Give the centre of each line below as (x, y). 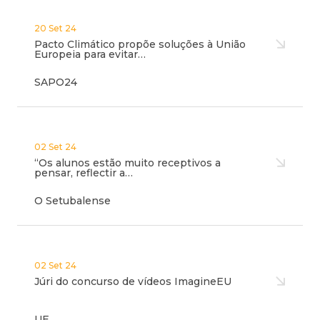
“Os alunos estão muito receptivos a (127, 163)
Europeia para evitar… (90, 54)
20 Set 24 (55, 28)
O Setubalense (72, 201)
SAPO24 (56, 82)
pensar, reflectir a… (84, 173)
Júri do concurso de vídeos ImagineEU (133, 281)
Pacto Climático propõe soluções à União (140, 44)
